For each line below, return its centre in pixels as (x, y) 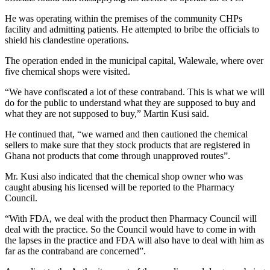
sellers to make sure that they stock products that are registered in (127, 145)
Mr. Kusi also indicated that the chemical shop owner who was (124, 176)
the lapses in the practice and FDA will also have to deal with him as (134, 240)
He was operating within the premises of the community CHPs (124, 18)
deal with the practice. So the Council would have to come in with (130, 229)
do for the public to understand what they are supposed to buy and (130, 102)
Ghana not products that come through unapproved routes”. (118, 155)
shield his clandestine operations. (67, 40)
